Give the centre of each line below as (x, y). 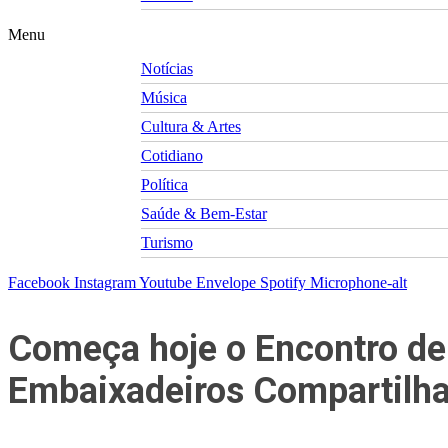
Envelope (226, 283)
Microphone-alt (358, 283)
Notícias (166, 69)
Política (164, 185)
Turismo (166, 243)
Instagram (105, 283)
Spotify (283, 283)
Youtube (165, 283)
